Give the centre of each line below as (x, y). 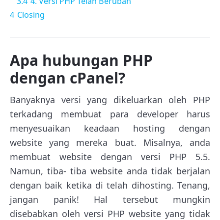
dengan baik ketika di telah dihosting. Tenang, (110, 185)
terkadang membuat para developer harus (110, 114)
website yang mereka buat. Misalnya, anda (110, 142)
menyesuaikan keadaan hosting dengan (110, 128)
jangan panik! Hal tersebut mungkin (110, 199)
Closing (31, 14)
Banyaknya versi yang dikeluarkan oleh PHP (110, 99)
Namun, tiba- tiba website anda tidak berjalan (110, 171)
